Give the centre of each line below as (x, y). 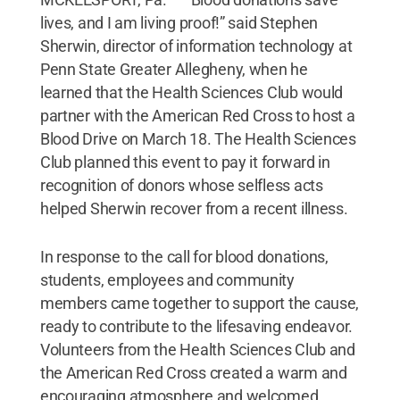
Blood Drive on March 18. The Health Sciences (198, 138)
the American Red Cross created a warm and (193, 372)
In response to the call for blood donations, (184, 256)
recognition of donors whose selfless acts (181, 185)
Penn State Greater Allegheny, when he (174, 69)
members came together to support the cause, (200, 303)
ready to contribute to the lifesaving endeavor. (196, 326)
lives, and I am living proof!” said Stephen (179, 22)
